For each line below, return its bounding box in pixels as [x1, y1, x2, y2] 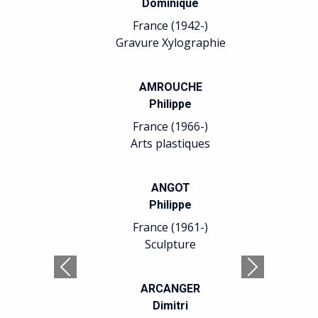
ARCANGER [141, 282, 200, 295]
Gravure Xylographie [115, 35, 226, 50]
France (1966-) [133, 119, 208, 134]
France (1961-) [133, 219, 208, 235]
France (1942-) [133, 18, 208, 33]
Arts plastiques [131, 136, 210, 151]
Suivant [251, 266, 292, 283]
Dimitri [153, 299, 188, 312]
